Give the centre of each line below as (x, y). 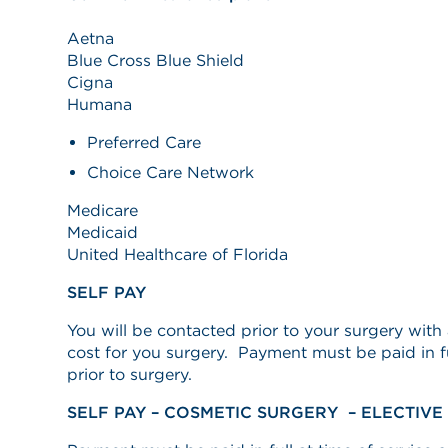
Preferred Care (143, 142)
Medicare (102, 210)
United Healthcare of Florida (177, 254)
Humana (99, 104)
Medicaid (102, 232)
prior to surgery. (129, 374)
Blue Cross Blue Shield (155, 60)
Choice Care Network (170, 172)
